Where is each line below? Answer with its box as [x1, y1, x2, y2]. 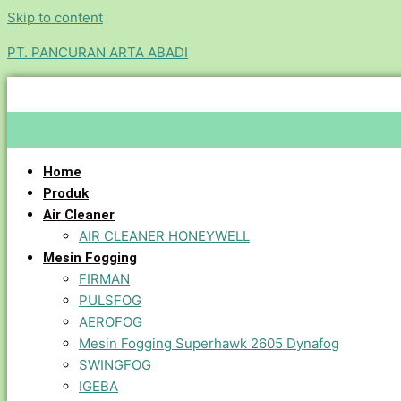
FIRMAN [79, 270, 130, 287]
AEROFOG [79, 313, 142, 330]
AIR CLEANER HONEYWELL [79, 227, 250, 244]
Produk [43, 185, 89, 201]
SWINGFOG [79, 356, 151, 373]
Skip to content [7, 9, 103, 26]
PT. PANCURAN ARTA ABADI [7, 44, 188, 61]
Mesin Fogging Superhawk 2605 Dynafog [79, 335, 339, 352]
